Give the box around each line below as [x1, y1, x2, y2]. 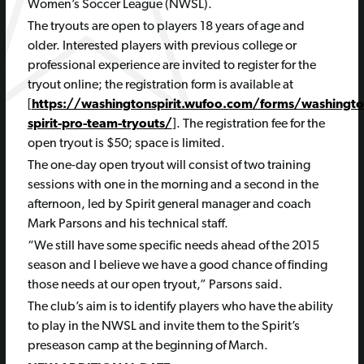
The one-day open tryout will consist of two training [27, 159, 310, 173]
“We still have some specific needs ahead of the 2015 [27, 240, 319, 253]
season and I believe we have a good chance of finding [27, 259, 327, 273]
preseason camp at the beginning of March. [27, 340, 268, 353]
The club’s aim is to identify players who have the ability [27, 301, 333, 314]
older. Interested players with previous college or [27, 40, 297, 54]
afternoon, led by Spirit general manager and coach [27, 198, 311, 212]
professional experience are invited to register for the [27, 59, 316, 73]
